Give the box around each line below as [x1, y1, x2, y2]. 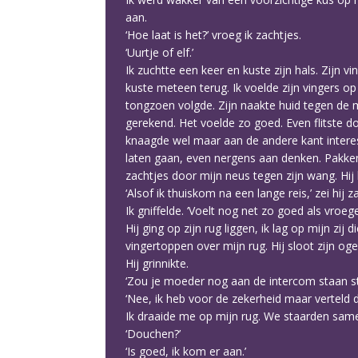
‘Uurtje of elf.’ [125, 45, 193, 60]
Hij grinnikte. [125, 256, 189, 271]
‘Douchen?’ [125, 326, 181, 341]
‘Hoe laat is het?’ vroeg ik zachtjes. [125, 27, 301, 42]
